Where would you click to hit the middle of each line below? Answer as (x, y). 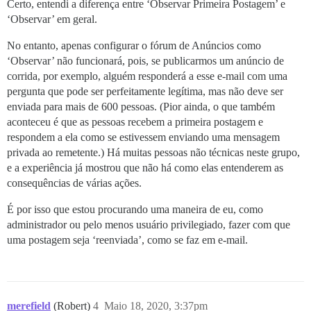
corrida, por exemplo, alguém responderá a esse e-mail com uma (147, 76)
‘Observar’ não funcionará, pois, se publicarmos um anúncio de (145, 60)
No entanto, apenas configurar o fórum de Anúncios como (134, 45)
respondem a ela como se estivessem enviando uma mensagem (143, 137)
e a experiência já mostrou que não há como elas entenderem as (145, 167)
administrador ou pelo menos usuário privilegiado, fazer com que (149, 224)
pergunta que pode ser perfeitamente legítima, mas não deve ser (145, 91)
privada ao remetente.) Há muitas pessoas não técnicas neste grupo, (153, 152)
